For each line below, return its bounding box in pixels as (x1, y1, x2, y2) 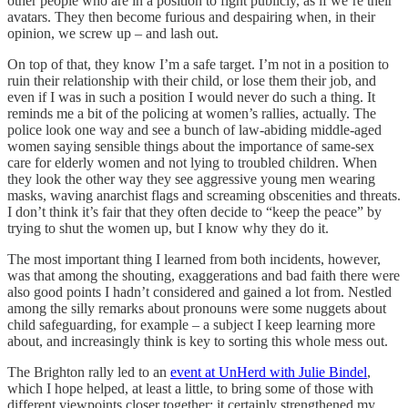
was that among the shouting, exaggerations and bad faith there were (7, 267, 400, 283)
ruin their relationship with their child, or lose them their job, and (7, 72, 376, 88)
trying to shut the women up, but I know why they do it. (7, 219, 329, 236)
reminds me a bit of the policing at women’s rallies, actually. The (7, 105, 376, 121)
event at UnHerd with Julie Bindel (170, 363, 367, 380)
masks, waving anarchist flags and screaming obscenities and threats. (7, 187, 401, 203)
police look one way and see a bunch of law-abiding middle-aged (7, 121, 382, 138)
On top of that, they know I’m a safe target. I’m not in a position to (7, 56, 389, 72)
